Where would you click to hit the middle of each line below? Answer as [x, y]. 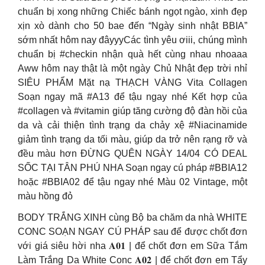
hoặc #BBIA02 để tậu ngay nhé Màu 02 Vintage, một [132, 182]
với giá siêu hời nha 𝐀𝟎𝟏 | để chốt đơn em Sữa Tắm [132, 246]
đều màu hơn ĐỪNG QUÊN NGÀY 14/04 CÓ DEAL [132, 153]
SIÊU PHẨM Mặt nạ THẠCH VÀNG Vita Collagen [132, 83]
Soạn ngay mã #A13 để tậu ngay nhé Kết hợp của [132, 97]
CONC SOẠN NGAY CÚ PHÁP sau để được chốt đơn [132, 232]
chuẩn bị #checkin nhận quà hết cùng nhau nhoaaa [132, 54]
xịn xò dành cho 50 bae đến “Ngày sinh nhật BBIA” [132, 26]
